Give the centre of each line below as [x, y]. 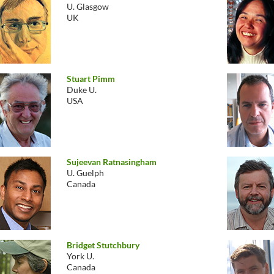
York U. [80, 256]
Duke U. [82, 90]
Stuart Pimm [91, 79]
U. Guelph [85, 173]
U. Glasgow [88, 6]
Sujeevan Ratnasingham [112, 162]
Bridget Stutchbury [103, 245]
